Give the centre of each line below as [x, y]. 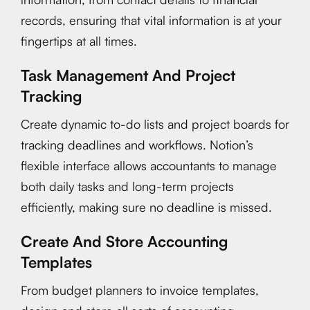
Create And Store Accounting [125, 241]
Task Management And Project [128, 75]
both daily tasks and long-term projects [127, 186]
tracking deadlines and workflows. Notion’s [137, 145]
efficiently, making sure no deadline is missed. [146, 207]
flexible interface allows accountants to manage [149, 165]
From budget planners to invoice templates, [140, 290]
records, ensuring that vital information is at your [151, 20]
